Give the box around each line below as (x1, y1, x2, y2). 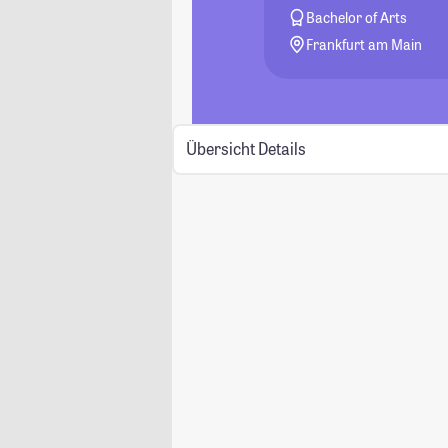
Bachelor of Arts (306, 8, 408, 27)
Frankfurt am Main (306, 35, 423, 54)
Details (257, 138, 306, 160)
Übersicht (185, 138, 255, 160)
